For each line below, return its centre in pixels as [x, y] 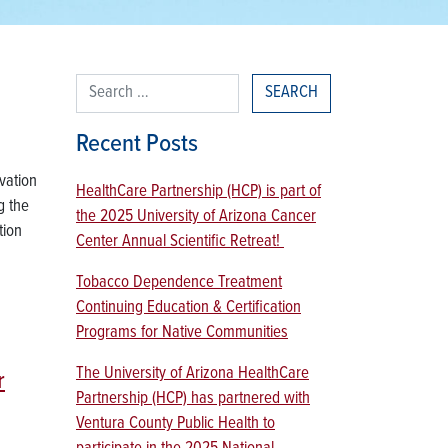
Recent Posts [137, 144]
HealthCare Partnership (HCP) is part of [198, 192]
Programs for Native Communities [182, 333]
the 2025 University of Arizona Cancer [196, 217]
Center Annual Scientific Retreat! [180, 242]
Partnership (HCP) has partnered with [193, 399]
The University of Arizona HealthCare [192, 374]
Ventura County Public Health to [175, 424]
